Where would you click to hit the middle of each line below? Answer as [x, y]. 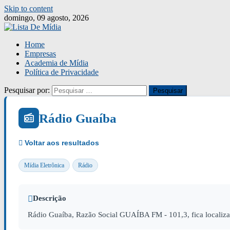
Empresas [40, 54]
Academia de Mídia [56, 63]
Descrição [50, 198]
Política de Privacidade [62, 72]
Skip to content [28, 8]
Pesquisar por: [27, 90]
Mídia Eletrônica [44, 165]
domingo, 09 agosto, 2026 [46, 18]
